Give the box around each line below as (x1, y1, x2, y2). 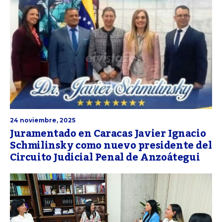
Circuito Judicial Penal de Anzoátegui (10, 148, 200, 168)
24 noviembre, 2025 (10, 116, 75, 124)
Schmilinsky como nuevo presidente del (10, 136, 212, 156)
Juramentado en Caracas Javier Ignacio (10, 124, 206, 144)
